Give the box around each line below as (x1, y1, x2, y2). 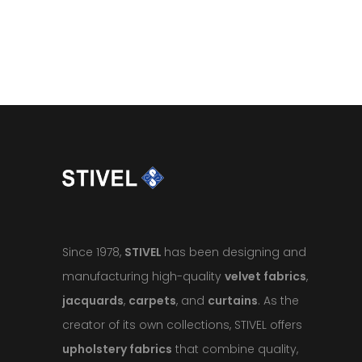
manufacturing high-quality (62, 268, 225, 285)
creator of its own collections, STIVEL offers (62, 317, 302, 334)
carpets (128, 293, 176, 309)
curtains (208, 293, 258, 309)
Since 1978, (62, 244, 124, 261)
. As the (258, 293, 299, 309)
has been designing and (164, 244, 306, 261)
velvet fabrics (225, 268, 306, 285)
